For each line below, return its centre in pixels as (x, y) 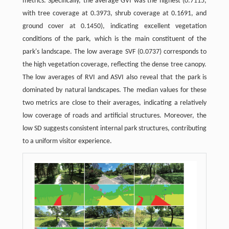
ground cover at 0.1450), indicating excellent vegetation (114, 26)
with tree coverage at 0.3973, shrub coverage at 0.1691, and (114, 13)
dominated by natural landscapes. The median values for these (114, 90)
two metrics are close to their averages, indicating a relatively (114, 103)
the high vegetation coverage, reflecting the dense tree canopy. (114, 64)
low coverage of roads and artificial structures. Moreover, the (114, 116)
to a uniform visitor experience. (67, 141)
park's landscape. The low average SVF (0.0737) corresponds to (114, 52)
